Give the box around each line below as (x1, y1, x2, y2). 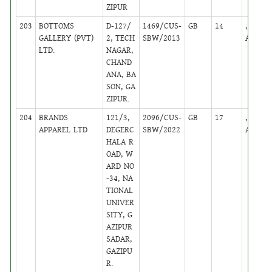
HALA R (106, 135, 134, 148)
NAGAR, (106, 44, 134, 56)
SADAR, (106, 233, 132, 245)
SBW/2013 (143, 32, 181, 44)
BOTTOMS (39, 19, 75, 32)
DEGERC (106, 123, 135, 136)
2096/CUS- (143, 111, 182, 124)
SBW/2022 (143, 123, 181, 136)
